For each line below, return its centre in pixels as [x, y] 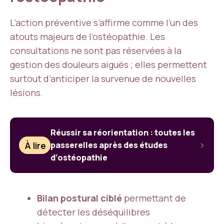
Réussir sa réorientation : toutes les [123, 132]
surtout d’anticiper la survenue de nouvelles [103, 78]
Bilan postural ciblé [79, 198]
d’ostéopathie [79, 157]
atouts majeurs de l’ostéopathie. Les [87, 36]
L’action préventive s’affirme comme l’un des [104, 22]
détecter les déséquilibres [93, 212]
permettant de [154, 198]
